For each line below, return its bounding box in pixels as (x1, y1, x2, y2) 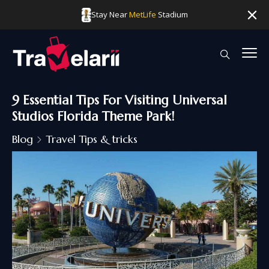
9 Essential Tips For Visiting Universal (12, 92, 227, 108)
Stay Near (91, 9, 129, 20)
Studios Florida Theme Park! (12, 109, 174, 124)
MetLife (128, 9, 156, 20)
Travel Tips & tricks (46, 132, 138, 146)
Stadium (156, 9, 188, 20)
